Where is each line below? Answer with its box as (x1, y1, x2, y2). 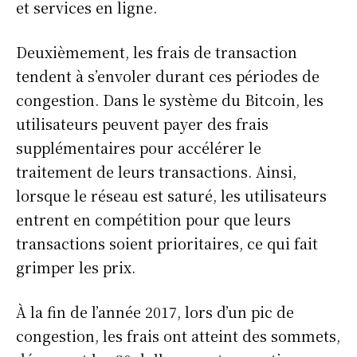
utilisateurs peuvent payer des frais (16, 112, 269, 134)
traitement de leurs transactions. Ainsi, (16, 160, 296, 182)
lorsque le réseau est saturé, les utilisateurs (16, 184, 327, 206)
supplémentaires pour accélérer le (16, 136, 261, 158)
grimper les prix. (16, 256, 135, 277)
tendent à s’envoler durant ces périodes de (16, 65, 320, 86)
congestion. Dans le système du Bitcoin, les (16, 88, 324, 110)
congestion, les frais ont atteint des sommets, (16, 324, 340, 346)
